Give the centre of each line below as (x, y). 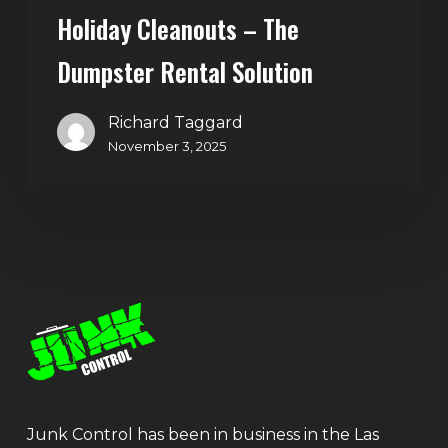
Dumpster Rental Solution (184, 72)
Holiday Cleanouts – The (177, 29)
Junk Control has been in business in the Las (202, 434)
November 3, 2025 (166, 146)
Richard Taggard (175, 123)
